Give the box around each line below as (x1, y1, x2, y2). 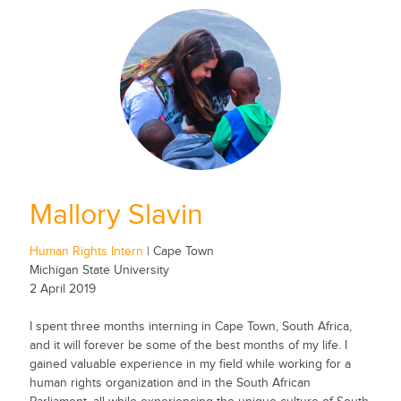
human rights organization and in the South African (29, 375, 311, 390)
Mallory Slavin (29, 199, 203, 233)
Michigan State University (29, 262, 169, 277)
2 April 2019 (29, 281, 96, 296)
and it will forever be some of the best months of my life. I (29, 337, 347, 353)
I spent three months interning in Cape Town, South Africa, (29, 319, 352, 334)
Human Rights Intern (29, 243, 143, 259)
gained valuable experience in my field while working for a (29, 356, 351, 371)
